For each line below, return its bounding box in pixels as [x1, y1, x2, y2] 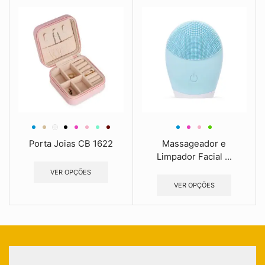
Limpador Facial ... [156, 151, 232, 162]
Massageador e [162, 138, 227, 149]
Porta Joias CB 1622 [28, 138, 113, 149]
